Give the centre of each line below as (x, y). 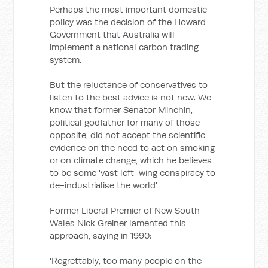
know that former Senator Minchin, (121, 110)
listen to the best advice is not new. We (131, 97)
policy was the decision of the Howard (128, 22)
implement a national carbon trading (124, 47)
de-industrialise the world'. (104, 185)
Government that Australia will (112, 34)
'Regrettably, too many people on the (126, 261)
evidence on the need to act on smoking (133, 147)
